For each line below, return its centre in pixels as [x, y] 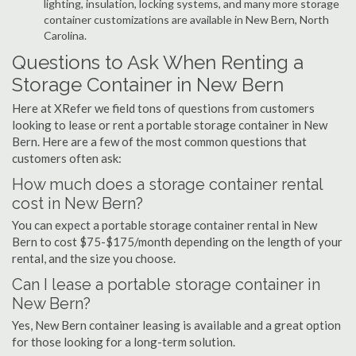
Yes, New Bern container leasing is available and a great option [176, 325]
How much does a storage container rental [167, 184]
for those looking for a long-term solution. [124, 342]
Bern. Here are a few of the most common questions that [159, 141]
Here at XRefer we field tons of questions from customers [163, 108]
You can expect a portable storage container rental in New [164, 225]
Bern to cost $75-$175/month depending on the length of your [177, 242]
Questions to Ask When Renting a [158, 62]
